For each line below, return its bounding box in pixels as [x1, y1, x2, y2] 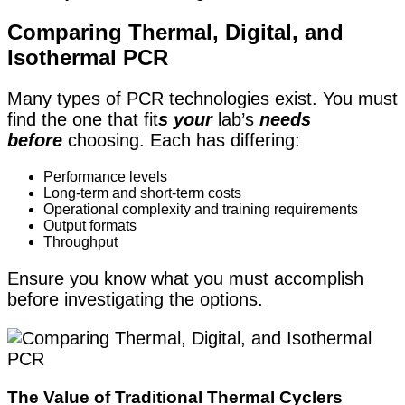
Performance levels [43, 169, 167, 185]
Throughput [43, 234, 118, 250]
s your [158, 109, 218, 130]
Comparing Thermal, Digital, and [7, 20, 344, 45]
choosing [68, 130, 139, 151]
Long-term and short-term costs [43, 185, 241, 202]
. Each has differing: [139, 130, 300, 151]
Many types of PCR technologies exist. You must [7, 89, 398, 109]
